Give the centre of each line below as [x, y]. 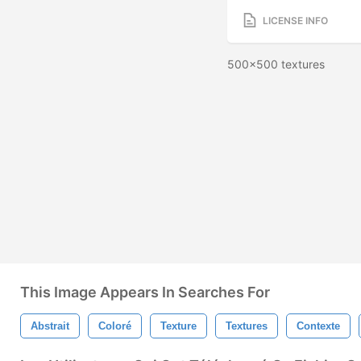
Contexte [318, 326]
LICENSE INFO [295, 20]
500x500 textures [278, 64]
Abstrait [50, 326]
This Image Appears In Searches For [145, 292]
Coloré [115, 326]
